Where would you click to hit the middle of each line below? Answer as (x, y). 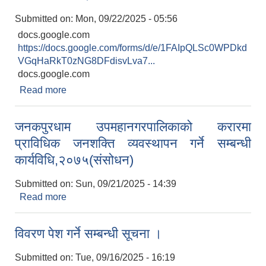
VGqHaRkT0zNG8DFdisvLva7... (86, 61)
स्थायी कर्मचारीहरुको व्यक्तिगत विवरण (130, 103)
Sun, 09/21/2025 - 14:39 (126, 184)
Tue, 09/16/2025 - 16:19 (125, 258)
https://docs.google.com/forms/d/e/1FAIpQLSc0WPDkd (132, 48)
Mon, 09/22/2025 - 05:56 (126, 19)
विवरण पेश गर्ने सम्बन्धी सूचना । (88, 234)
